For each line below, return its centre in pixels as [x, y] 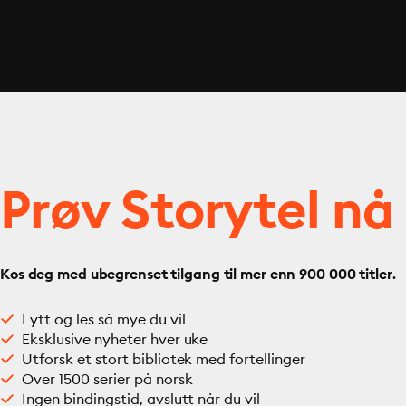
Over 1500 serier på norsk [107, 379]
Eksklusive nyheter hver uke [115, 339]
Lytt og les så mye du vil [104, 319]
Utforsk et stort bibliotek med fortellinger [164, 359]
